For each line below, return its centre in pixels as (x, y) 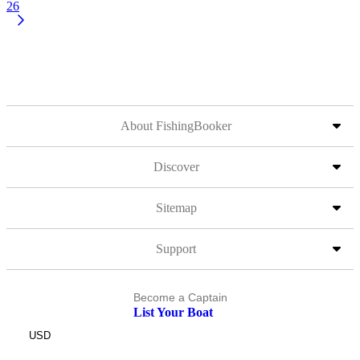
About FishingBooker (176, 126)
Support (176, 249)
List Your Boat (173, 312)
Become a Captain (180, 297)
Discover (176, 167)
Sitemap (176, 208)
